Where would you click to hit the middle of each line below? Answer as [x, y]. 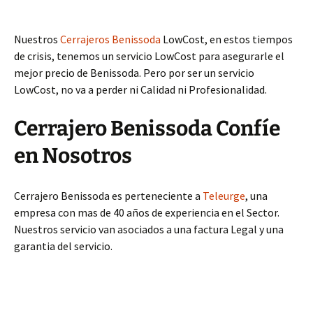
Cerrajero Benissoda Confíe [147, 129]
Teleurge [224, 196]
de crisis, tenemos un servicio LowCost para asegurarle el [149, 56]
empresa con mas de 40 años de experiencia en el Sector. [147, 213]
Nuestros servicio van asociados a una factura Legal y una [149, 230]
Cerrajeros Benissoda [110, 39]
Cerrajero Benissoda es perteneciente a [108, 196]
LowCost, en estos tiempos [227, 39]
